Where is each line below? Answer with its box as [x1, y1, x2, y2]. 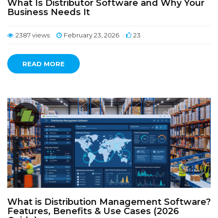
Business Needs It [7, 7, 90, 18]
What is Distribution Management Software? [7, 197, 211, 207]
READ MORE [22, 60, 65, 68]
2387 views [16, 31, 50, 39]
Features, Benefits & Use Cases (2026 [7, 206, 179, 217]
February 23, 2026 [64, 31, 119, 39]
